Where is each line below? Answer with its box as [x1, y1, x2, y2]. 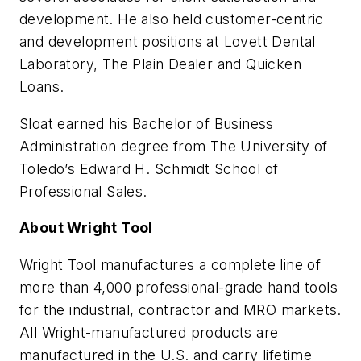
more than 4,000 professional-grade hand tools [19, 278, 338, 296]
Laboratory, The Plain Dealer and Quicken [19, 55, 301, 73]
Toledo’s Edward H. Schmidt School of [19, 160, 279, 177]
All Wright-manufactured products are [19, 323, 279, 341]
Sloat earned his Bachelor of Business [19, 114, 274, 132]
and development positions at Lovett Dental [19, 32, 316, 50]
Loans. [19, 77, 64, 95]
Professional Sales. [19, 182, 147, 200]
